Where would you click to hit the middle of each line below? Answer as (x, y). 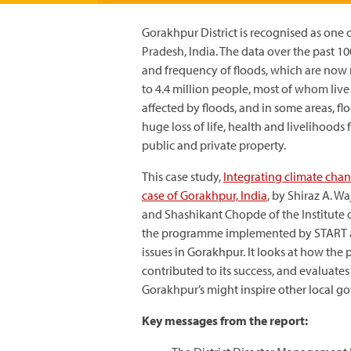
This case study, (183, 176)
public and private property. (214, 145)
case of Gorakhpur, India (204, 195)
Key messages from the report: (225, 320)
